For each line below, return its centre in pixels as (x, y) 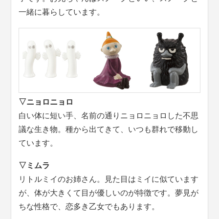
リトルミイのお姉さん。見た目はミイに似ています (109, 179)
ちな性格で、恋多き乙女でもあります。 (89, 206)
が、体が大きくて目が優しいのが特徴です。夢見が (109, 193)
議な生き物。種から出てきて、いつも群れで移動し (109, 129)
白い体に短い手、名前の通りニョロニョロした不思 (109, 115)
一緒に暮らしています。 (62, 12)
